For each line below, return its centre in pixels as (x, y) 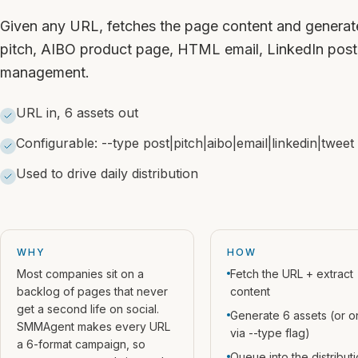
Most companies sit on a (80, 274)
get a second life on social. (88, 309)
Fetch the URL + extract (291, 274)
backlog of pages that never (92, 291)
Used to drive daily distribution (107, 173)
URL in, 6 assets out (77, 113)
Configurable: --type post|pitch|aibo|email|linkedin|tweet (185, 143)
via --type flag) (270, 333)
